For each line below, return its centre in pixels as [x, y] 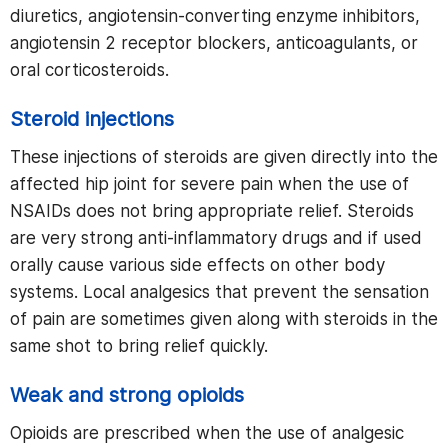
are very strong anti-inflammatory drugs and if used [216, 238]
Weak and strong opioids [127, 395]
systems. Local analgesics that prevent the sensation [219, 292]
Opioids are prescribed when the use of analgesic [207, 433]
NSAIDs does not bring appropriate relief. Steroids [212, 211]
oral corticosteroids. [92, 70]
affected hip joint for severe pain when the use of [209, 184]
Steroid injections [92, 119]
